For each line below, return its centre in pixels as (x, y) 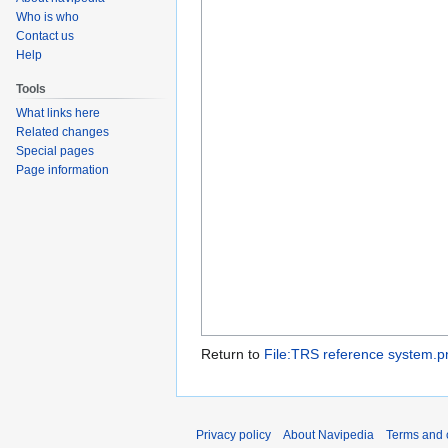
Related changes (62, 131)
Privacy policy (233, 435)
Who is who (47, 17)
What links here (58, 112)
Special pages (55, 150)
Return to (232, 354)
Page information (62, 169)
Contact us (45, 36)
